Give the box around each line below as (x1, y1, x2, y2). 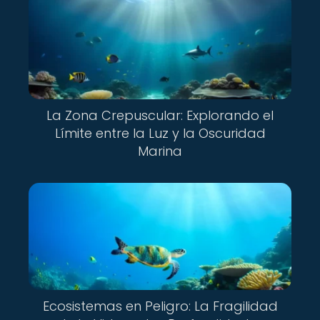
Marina (138, 142, 182, 160)
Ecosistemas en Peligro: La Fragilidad (42, 297, 278, 315)
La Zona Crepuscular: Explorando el (46, 106, 274, 124)
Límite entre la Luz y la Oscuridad (54, 124, 266, 142)
